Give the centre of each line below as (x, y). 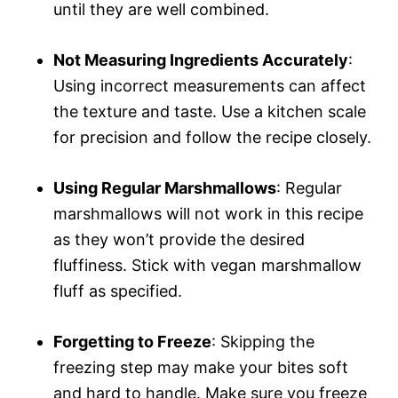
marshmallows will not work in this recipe (208, 213)
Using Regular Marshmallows (165, 187)
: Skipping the (263, 341)
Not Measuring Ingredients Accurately (201, 60)
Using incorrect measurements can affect (210, 85)
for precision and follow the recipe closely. (212, 137)
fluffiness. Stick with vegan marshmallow (207, 265)
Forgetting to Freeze (132, 341)
